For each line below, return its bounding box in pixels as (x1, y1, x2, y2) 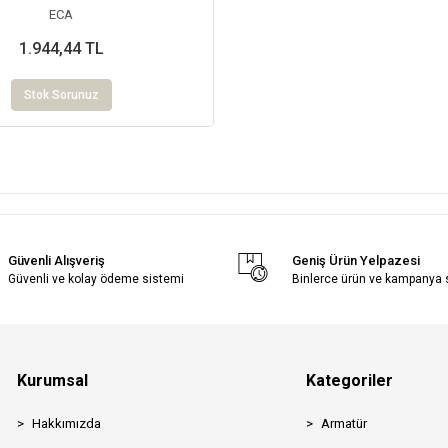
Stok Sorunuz (23, 87, 99, 102)
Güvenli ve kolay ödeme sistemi (8, 271, 185, 286)
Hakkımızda (31, 415, 101, 431)
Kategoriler (306, 370, 394, 390)
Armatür (321, 415, 368, 431)
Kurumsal (16, 370, 88, 390)
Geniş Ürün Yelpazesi (292, 252, 421, 268)
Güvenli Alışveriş (8, 252, 106, 268)
